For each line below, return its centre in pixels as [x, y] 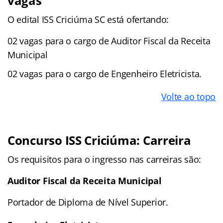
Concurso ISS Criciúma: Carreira [99, 140]
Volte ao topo [188, 96]
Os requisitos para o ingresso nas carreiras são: [105, 159]
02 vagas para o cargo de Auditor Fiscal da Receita [109, 41]
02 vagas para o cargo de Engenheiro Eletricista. [105, 73]
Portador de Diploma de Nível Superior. [88, 202]
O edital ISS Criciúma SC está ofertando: [88, 19]
